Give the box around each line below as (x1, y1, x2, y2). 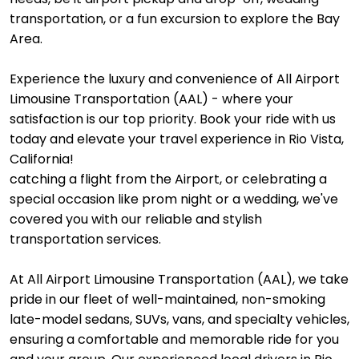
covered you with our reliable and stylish (10, 210, 262, 228)
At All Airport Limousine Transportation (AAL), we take (10, 270, 349, 288)
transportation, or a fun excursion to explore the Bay (10, 10, 340, 28)
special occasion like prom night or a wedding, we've (10, 190, 338, 208)
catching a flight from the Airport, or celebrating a (10, 170, 327, 188)
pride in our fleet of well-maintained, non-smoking (10, 290, 325, 309)
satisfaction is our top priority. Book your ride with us (10, 110, 336, 128)
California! (10, 150, 74, 168)
